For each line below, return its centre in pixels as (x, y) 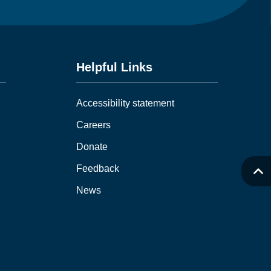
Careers (94, 125)
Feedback (98, 168)
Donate (92, 146)
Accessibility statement (126, 103)
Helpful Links (115, 67)
